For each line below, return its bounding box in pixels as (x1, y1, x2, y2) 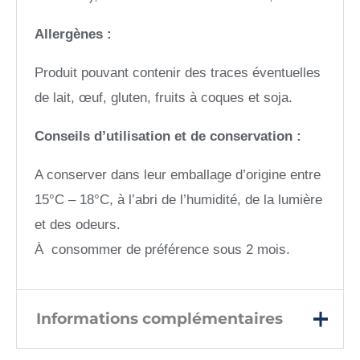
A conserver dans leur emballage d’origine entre (35, 167, 321, 183)
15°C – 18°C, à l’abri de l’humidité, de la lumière (35, 192, 323, 208)
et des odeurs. (35, 217, 121, 233)
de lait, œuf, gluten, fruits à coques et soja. (35, 90, 293, 106)
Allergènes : (35, 27, 117, 43)
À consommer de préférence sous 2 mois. (35, 242, 291, 258)
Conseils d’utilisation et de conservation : (35, 129, 302, 145)
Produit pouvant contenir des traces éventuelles (35, 65, 321, 81)
